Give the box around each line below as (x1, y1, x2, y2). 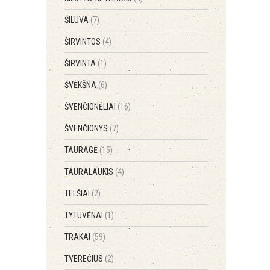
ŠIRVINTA (64, 58, 98, 68)
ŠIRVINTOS (64, 37, 102, 46)
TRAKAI (64, 232, 92, 242)
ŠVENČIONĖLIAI (64, 102, 118, 111)
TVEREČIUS (64, 254, 105, 263)
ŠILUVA (64, 15, 90, 25)
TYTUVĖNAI (64, 210, 105, 220)
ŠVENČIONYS (64, 124, 110, 133)
